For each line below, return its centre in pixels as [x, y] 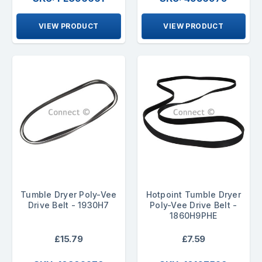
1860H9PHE [194, 215]
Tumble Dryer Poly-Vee [69, 194]
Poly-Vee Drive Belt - [194, 205]
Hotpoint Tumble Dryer [193, 194]
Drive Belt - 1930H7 [68, 205]
